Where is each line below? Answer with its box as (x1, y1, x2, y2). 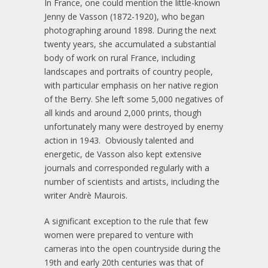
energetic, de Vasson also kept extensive (44, 148, 202, 160)
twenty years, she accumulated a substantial (44, 38, 216, 50)
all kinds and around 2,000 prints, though (44, 106, 202, 118)
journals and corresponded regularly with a (44, 162, 209, 173)
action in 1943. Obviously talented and (44, 134, 194, 146)
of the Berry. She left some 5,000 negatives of (44, 93, 223, 105)
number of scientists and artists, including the (44, 175, 220, 187)
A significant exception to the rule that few (44, 215, 208, 227)
